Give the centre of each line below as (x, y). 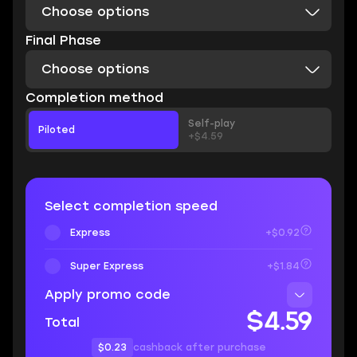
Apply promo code (108, 294)
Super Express (107, 266)
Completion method (94, 98)
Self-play (212, 124)
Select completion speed (131, 206)
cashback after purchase (199, 347)
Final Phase (63, 40)
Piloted (57, 130)
